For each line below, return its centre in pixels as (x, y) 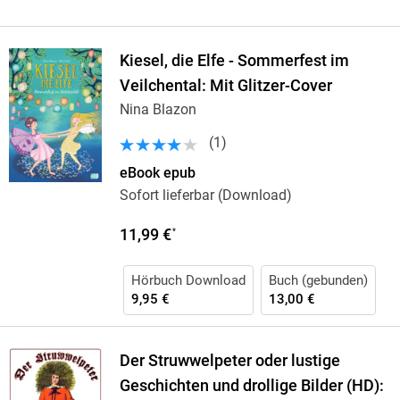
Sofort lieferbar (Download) (205, 196)
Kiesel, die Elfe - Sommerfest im (234, 61)
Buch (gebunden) (318, 281)
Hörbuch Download (188, 281)
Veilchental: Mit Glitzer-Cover (225, 86)
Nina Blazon (158, 110)
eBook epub (157, 173)
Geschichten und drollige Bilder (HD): (251, 386)
